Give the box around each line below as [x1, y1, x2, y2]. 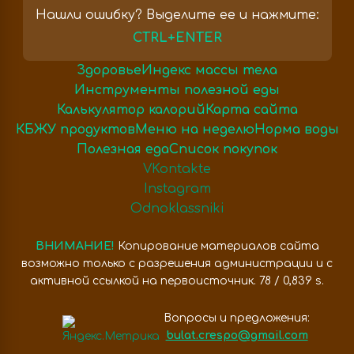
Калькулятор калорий [56, 102, 205, 117]
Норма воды [254, 122, 339, 137]
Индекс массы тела [141, 62, 277, 77]
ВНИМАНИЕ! [35, 239, 115, 252]
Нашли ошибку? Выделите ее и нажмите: [35, 7, 319, 22]
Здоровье [77, 62, 141, 77]
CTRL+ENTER [132, 30, 222, 45]
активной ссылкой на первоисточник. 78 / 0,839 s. [30, 274, 324, 287]
